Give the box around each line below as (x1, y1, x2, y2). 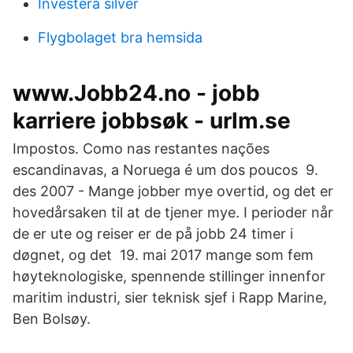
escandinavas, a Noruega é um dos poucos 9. (13, 162, 318, 178)
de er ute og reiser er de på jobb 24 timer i (13, 225, 293, 242)
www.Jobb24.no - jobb (13, 80, 260, 106)
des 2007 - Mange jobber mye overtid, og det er (13, 183, 333, 199)
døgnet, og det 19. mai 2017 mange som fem (13, 247, 314, 263)
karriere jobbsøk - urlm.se (13, 107, 291, 134)
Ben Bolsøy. (13, 310, 91, 327)
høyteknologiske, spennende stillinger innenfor (13, 268, 325, 284)
